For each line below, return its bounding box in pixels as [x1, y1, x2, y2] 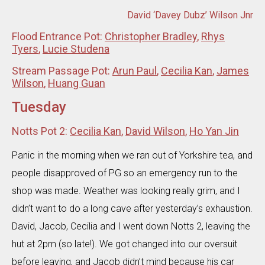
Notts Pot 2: [12, 124, 70, 137]
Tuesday [12, 98, 66, 115]
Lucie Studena [43, 42, 109, 55]
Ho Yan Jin [189, 124, 239, 137]
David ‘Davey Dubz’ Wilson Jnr [127, 9, 253, 21]
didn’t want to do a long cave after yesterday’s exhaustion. [12, 202, 253, 214]
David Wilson [125, 124, 185, 137]
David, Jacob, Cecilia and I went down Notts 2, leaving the [12, 220, 250, 232]
